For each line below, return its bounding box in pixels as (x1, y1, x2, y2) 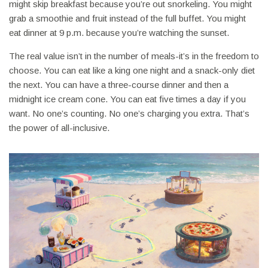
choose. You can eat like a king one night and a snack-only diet (9, 65, 255, 76)
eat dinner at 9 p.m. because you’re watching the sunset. (9, 28, 229, 38)
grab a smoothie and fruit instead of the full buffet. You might (9, 13, 246, 24)
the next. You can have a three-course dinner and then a (9, 80, 229, 90)
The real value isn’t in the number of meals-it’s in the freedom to (9, 51, 259, 62)
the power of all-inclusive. (9, 123, 109, 133)
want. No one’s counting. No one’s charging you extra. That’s (9, 108, 249, 119)
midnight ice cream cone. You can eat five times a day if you (9, 94, 246, 105)
